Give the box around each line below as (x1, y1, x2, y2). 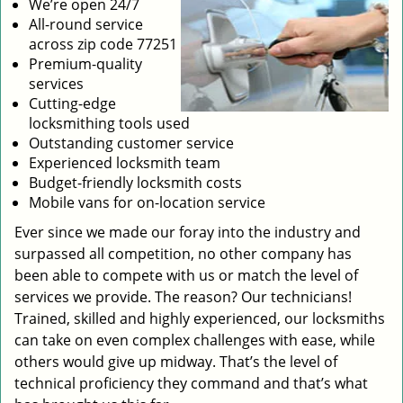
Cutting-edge (29, 94, 116, 113)
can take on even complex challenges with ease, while (14, 330, 375, 350)
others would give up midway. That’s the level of (14, 352, 337, 372)
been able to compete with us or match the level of (14, 265, 358, 285)
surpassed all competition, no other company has (14, 244, 352, 264)
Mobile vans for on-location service (29, 193, 265, 212)
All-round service (29, 14, 143, 34)
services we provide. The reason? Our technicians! (14, 287, 352, 307)
